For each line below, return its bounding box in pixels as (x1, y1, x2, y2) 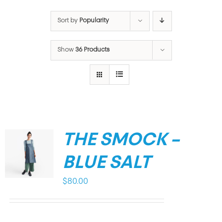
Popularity (79, 17, 109, 24)
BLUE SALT (62, 154, 151, 172)
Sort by (57, 17, 79, 24)
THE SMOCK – (62, 131, 179, 150)
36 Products (75, 47, 110, 53)
